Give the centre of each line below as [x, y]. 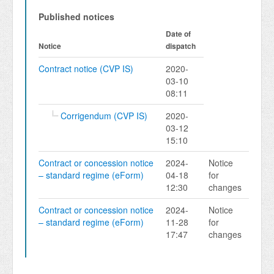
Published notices [76, 17]
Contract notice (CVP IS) [86, 68]
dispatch [181, 46]
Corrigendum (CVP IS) [104, 116]
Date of [178, 34]
